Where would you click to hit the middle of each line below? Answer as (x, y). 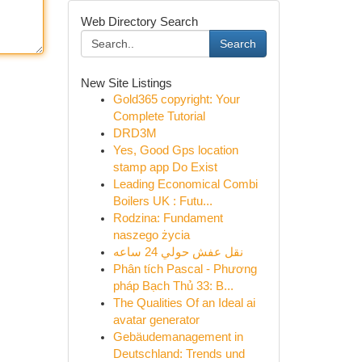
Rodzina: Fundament (168, 218)
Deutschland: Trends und (179, 354)
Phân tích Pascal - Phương (185, 269)
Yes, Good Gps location (175, 150)
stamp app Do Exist (165, 167)
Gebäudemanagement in (178, 337)
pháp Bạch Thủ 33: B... (173, 286)
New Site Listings (126, 83)
